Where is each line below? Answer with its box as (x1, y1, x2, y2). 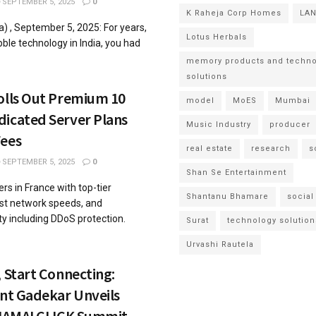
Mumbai (275, 96, 310, 105)
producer (269, 120, 310, 129)
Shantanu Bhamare (186, 192, 269, 201)
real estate (186, 144, 233, 153)
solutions (186, 72, 227, 81)
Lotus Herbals (186, 32, 247, 42)
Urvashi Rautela (186, 240, 254, 249)
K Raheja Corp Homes (186, 8, 281, 18)
